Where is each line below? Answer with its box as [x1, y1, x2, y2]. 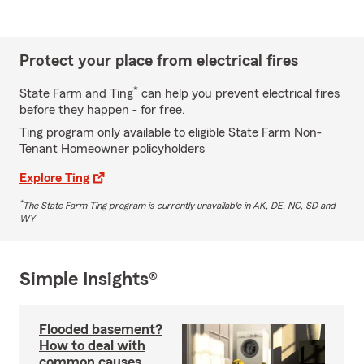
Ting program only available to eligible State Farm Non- [19, 125, 322, 139]
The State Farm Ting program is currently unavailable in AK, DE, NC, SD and [23, 200, 336, 210]
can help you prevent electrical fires [138, 86, 340, 100]
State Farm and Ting [19, 86, 133, 100]
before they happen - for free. [19, 102, 185, 116]
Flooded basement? [39, 321, 162, 336]
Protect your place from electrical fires [19, 52, 298, 69]
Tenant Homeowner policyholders [19, 141, 205, 155]
